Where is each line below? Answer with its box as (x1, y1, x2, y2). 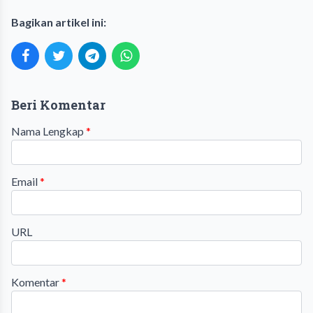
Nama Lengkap (11, 124, 86, 138)
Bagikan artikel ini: (11, 15, 106, 29)
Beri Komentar (11, 96, 105, 113)
